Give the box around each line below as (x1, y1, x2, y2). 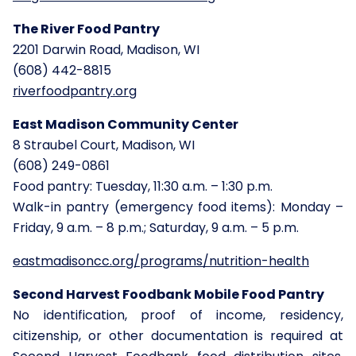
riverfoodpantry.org (13, 81, 137, 100)
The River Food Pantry (13, 19, 160, 38)
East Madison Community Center (13, 114, 238, 133)
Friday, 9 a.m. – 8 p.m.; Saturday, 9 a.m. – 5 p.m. (13, 218, 299, 237)
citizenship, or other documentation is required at (13, 326, 343, 345)
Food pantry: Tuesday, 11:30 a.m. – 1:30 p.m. (13, 176, 273, 195)
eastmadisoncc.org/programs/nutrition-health (13, 251, 309, 270)
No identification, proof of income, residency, (13, 305, 343, 324)
